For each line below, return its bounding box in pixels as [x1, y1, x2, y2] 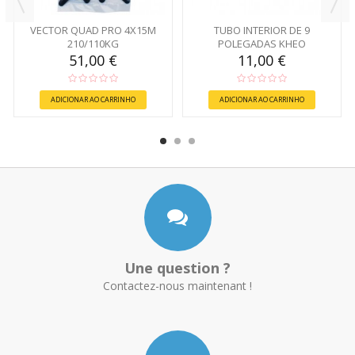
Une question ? [124, 258, 231, 277]
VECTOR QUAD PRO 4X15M [30, 22, 156, 37]
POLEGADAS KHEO [218, 36, 306, 51]
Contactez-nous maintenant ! [103, 277, 252, 293]
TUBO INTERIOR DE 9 [214, 22, 310, 37]
